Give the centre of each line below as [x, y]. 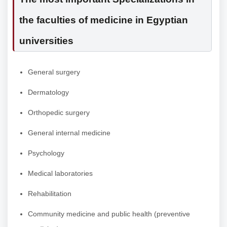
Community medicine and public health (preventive [109, 214]
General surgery [54, 72]
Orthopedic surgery [59, 113]
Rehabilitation [50, 194]
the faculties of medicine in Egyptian [104, 20]
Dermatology [48, 92]
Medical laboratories [60, 174]
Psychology [46, 153]
